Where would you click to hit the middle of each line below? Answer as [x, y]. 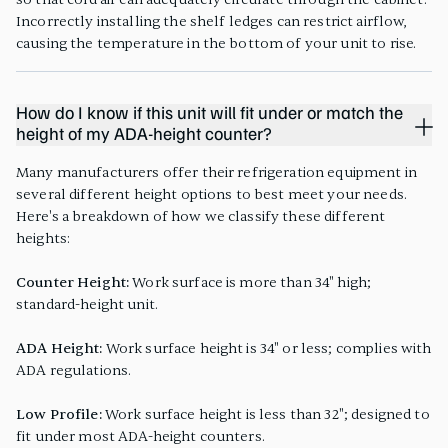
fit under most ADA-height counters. [140, 436]
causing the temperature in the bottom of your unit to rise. [216, 43]
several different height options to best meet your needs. [211, 194]
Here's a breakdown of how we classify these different [201, 216]
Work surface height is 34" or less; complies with [267, 348]
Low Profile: [59, 414]
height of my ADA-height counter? [144, 135]
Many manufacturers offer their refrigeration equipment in [216, 172]
